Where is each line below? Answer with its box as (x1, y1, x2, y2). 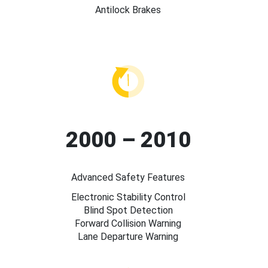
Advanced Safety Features (71, 172, 185, 184)
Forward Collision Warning (75, 218, 181, 230)
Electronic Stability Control (71, 191, 185, 203)
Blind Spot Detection (83, 205, 173, 217)
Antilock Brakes (95, 4, 161, 16)
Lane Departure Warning (78, 231, 178, 243)
